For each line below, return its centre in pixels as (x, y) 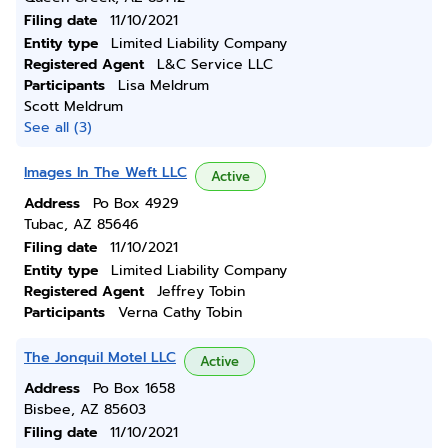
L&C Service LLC (215, 64)
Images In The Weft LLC (105, 172)
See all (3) (58, 127)
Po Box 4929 (136, 203)
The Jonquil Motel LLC (100, 357)
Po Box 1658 (134, 388)
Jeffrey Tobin (201, 291)
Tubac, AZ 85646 (81, 224)
